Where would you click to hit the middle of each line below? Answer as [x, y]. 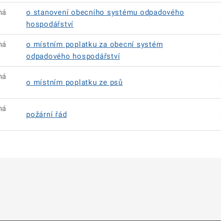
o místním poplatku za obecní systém [95, 44]
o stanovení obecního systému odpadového [105, 12]
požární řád [47, 114]
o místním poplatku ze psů [74, 82]
